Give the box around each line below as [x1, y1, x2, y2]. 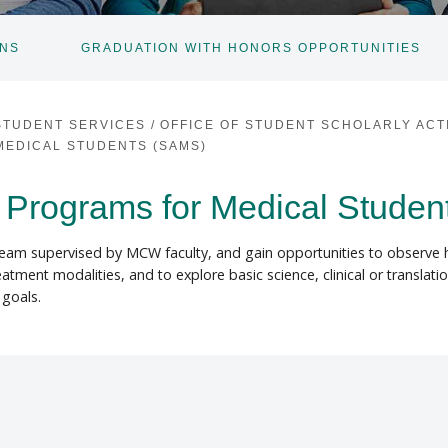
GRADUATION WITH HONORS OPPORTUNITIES [80, 41, 421, 56]
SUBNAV [36, 60, 92, 75]
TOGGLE [36, 47, 92, 62]
